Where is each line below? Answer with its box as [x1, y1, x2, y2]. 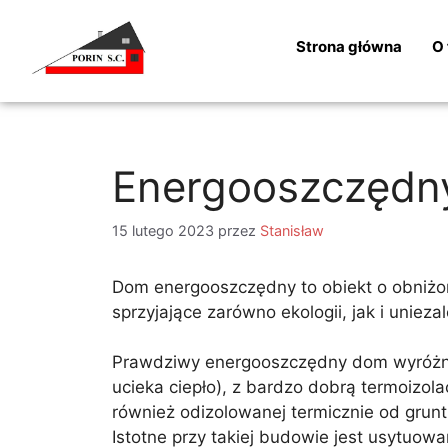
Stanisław [260, 221, 324, 239]
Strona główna [296, 37, 403, 57]
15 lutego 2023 [112, 221, 214, 239]
